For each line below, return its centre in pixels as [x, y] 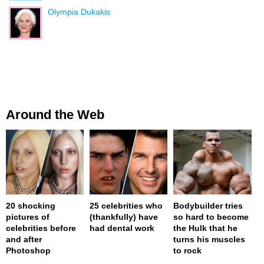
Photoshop [28, 251]
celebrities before [41, 228]
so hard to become [211, 217]
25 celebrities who [126, 206]
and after [24, 240]
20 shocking [31, 206]
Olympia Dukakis [79, 11]
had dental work [122, 228]
